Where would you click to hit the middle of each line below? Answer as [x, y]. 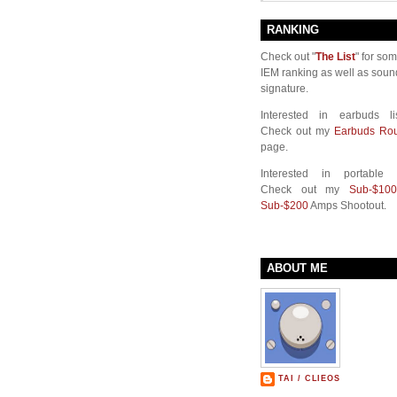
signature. [284, 89]
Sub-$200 [284, 206]
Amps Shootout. [347, 206]
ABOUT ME [297, 268]
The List [335, 57]
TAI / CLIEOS [310, 378]
